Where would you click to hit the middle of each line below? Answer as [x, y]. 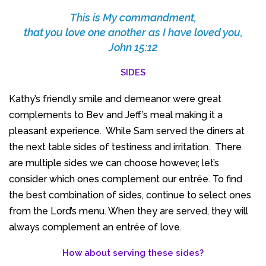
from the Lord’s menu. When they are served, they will [129, 211]
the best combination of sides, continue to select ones [130, 195]
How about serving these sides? [133, 253]
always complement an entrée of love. [95, 227]
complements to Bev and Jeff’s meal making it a [116, 115]
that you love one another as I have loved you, [133, 32]
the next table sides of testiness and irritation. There [125, 147]
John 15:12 [133, 47]
